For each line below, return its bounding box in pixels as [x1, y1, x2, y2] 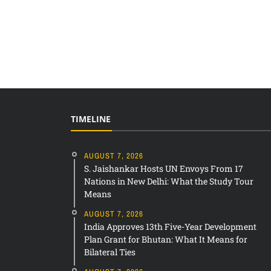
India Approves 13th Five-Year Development [84, 221, 256, 232]
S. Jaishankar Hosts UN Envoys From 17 [84, 163, 243, 174]
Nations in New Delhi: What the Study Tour [84, 175, 253, 187]
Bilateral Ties [84, 246, 135, 258]
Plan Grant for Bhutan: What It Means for [84, 233, 247, 245]
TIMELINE [71, 113, 111, 125]
